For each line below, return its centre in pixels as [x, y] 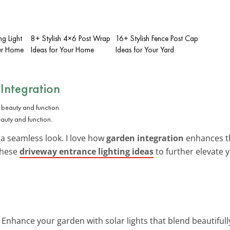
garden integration [145, 138]
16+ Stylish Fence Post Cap [157, 38]
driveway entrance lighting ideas [87, 151]
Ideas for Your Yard [145, 50]
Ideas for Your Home [62, 50]
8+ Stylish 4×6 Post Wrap [71, 38]
